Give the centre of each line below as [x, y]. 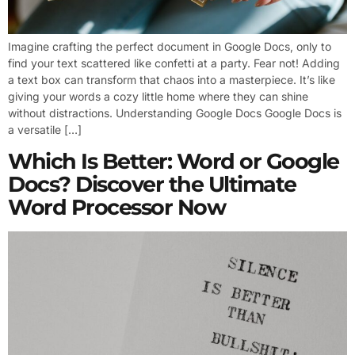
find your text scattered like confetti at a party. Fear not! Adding [174, 63]
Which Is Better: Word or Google [174, 161]
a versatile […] [45, 130]
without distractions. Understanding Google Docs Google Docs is [175, 113]
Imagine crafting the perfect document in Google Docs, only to [170, 47]
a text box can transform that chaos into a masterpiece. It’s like [172, 80]
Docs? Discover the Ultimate [152, 184]
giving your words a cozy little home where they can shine [158, 97]
